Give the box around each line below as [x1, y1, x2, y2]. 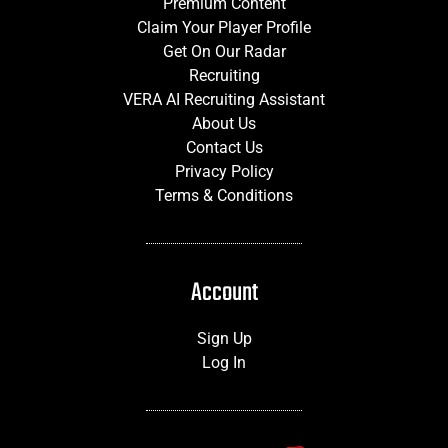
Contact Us [185, 137, 263, 157]
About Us [192, 113, 256, 133]
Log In [202, 352, 246, 372]
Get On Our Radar [162, 41, 286, 61]
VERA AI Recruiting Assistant [123, 89, 325, 109]
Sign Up [196, 328, 252, 348]
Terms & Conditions [155, 185, 293, 205]
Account [190, 272, 258, 313]
